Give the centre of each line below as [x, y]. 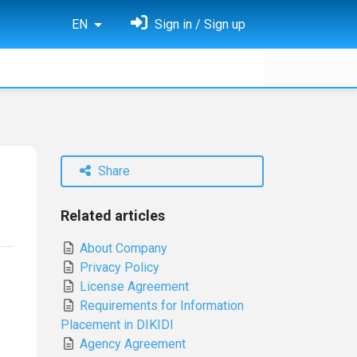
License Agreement [133, 286]
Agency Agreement [131, 344]
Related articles [113, 216]
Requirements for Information [160, 306]
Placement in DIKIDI [117, 325]
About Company [122, 248]
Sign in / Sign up [198, 24]
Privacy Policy [118, 267]
